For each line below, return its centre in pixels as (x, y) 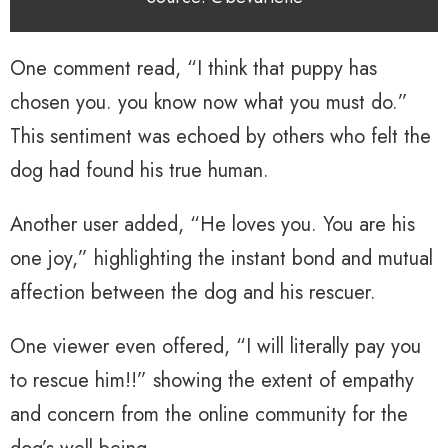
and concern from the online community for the (209, 415)
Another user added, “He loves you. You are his (212, 225)
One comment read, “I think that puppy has (193, 69)
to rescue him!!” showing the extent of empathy (212, 381)
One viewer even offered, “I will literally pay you (215, 347)
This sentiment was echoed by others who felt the (220, 137)
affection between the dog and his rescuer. (193, 293)
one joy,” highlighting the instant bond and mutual (221, 259)
